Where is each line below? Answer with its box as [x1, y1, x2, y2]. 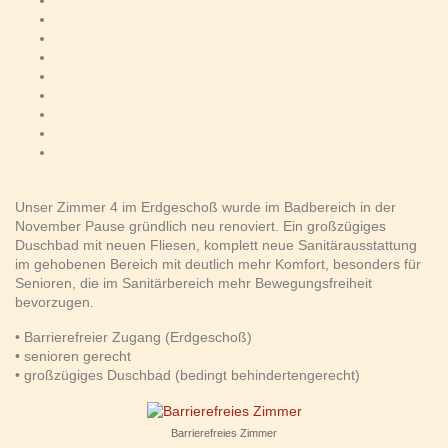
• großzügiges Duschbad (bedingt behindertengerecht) [15, 367, 360, 384]
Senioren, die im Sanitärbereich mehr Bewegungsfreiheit [15, 275, 372, 292]
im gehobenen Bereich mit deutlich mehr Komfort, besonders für [15, 256, 421, 273]
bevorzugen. [15, 294, 94, 311]
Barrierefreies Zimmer [171, 426, 277, 439]
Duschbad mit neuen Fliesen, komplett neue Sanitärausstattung [15, 237, 417, 254]
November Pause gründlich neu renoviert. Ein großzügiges [15, 218, 386, 235]
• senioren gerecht [15, 348, 131, 365]
